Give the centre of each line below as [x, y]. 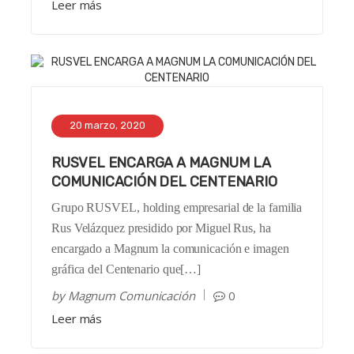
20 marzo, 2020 [107, 126]
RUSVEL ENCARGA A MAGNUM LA [161, 163]
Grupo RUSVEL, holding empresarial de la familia [177, 208]
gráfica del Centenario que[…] [126, 269]
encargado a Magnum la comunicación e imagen [170, 249]
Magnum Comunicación [131, 296]
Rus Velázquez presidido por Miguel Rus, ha [161, 228]
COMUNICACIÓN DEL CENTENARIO [164, 182]
